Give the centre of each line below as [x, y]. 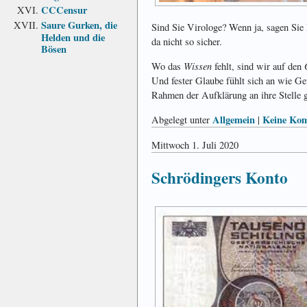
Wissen [198, 66]
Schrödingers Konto [220, 178]
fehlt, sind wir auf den [258, 66]
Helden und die [73, 36]
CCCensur [64, 10]
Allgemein [234, 120]
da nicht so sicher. [187, 42]
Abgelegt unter [182, 120]
